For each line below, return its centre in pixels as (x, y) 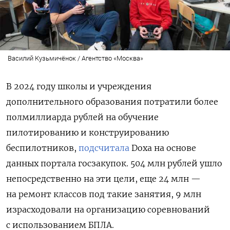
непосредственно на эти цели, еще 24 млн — (103, 179)
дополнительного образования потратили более (112, 102)
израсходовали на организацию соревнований (108, 210)
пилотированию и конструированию (88, 133)
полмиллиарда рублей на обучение (82, 117)
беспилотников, (42, 148)
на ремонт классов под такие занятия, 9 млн (104, 194)
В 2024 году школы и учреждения (79, 87)
